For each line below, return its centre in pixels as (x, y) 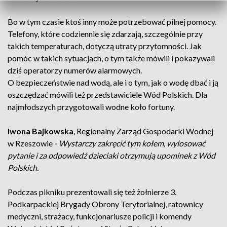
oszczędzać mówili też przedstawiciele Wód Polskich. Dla (107, 94)
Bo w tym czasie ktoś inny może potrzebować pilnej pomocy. (112, 22)
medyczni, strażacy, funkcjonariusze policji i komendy (100, 216)
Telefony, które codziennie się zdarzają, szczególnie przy (105, 34)
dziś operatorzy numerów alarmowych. (75, 70)
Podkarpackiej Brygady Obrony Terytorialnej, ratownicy (105, 204)
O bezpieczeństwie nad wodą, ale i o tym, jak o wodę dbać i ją (113, 82)
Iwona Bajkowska (41, 131)
